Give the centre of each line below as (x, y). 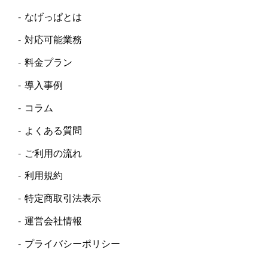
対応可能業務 (53, 40)
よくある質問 (53, 130)
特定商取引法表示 (63, 199)
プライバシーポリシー (72, 244)
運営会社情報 (53, 221)
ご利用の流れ (53, 153)
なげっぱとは (53, 17)
